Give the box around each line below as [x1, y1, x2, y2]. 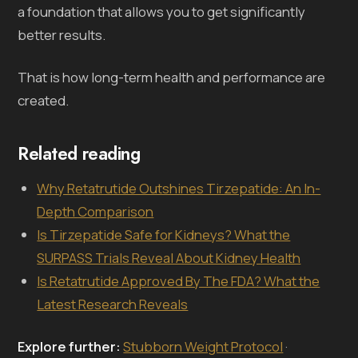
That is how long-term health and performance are [18, 67, 326, 86]
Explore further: [18, 336, 121, 356]
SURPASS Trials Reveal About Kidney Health [37, 248, 301, 267]
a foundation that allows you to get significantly [18, 2, 306, 21]
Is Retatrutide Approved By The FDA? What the [37, 271, 320, 290]
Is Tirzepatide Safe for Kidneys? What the [37, 225, 291, 244]
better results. [18, 25, 106, 44]
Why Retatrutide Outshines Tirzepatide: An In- [37, 178, 321, 197]
